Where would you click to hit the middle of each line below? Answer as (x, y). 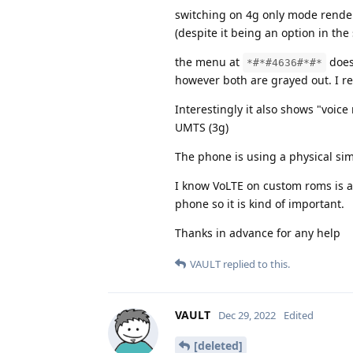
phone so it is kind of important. (260, 203)
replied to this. (255, 264)
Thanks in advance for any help (258, 232)
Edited (299, 315)
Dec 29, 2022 (247, 315)
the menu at (209, 61)
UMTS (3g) (202, 127)
